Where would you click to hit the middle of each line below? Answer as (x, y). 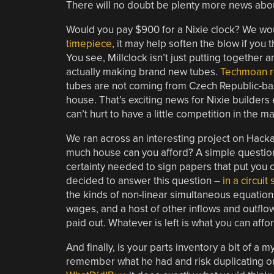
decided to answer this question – (144, 180)
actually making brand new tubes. (143, 72)
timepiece (89, 43)
